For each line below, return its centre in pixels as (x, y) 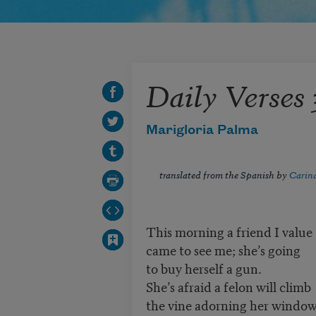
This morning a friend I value (229, 231)
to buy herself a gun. (203, 268)
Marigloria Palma (202, 130)
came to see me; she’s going (224, 250)
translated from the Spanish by (224, 174)
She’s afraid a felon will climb (228, 286)
